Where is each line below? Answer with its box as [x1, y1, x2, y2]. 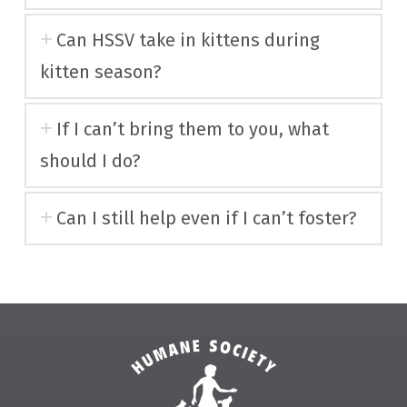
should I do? [39, 149, 141, 172]
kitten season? [39, 60, 162, 83]
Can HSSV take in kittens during [56, 28, 321, 51]
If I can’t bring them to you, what [56, 117, 330, 140]
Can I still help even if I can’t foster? [56, 206, 358, 229]
